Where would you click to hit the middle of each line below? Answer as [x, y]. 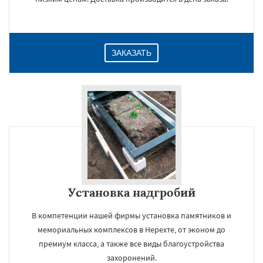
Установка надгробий [131, 192]
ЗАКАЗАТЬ [131, 53]
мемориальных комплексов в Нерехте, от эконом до [131, 230]
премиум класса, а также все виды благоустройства [131, 244]
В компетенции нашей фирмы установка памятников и [131, 215]
